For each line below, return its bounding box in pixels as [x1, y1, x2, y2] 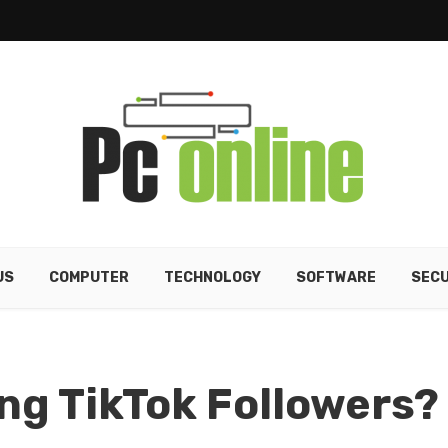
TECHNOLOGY [164, 269, 261, 286]
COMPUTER [49, 269, 129, 286]
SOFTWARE [296, 269, 376, 286]
